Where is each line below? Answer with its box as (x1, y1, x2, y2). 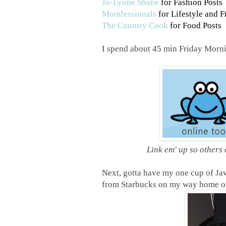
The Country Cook (102, 21, 168, 31)
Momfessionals (102, 9, 156, 19)
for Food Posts (168, 21, 221, 31)
